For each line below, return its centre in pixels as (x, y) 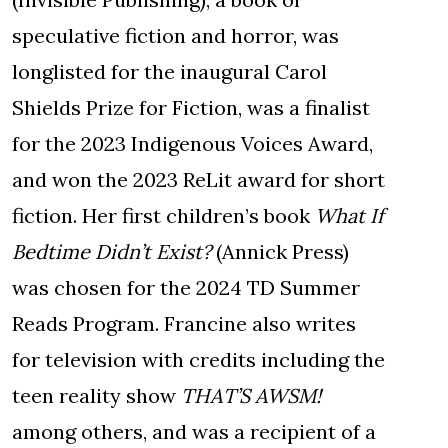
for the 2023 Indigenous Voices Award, (192, 144)
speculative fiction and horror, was (175, 36)
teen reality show (96, 396)
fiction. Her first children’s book (163, 216)
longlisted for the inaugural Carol (169, 72)
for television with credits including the (198, 360)
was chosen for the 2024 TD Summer (186, 288)
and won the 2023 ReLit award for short (198, 180)
